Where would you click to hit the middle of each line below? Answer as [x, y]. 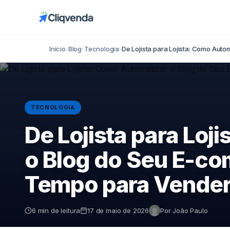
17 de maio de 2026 [118, 210]
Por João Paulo [184, 210]
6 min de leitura [56, 210]
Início [57, 49]
